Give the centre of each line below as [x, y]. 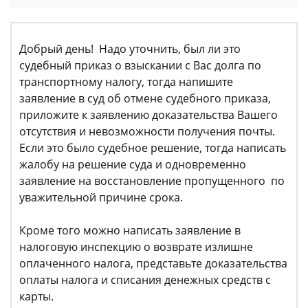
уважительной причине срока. [101, 197]
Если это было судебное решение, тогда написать [153, 148]
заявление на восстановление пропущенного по [152, 181]
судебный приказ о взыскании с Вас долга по [140, 65]
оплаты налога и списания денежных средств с [145, 280]
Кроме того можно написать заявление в [130, 230]
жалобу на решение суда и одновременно [133, 164]
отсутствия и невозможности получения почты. [147, 131]
